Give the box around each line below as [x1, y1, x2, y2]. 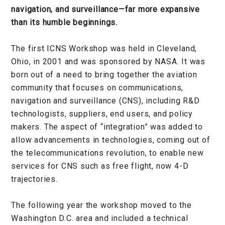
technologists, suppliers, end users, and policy [11, 108, 193, 119]
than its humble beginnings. [11, 17, 118, 27]
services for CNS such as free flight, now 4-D [11, 161, 189, 171]
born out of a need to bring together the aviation [11, 69, 197, 79]
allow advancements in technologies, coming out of [11, 135, 210, 145]
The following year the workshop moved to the [11, 200, 192, 210]
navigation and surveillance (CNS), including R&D [11, 95, 200, 105]
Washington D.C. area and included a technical [11, 213, 188, 223]
